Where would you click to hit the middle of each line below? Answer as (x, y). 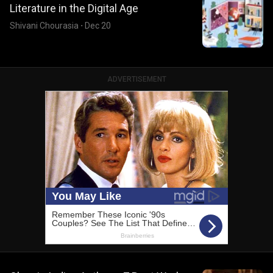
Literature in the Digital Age (74, 8)
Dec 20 (98, 26)
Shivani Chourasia (44, 26)
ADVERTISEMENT (136, 79)
